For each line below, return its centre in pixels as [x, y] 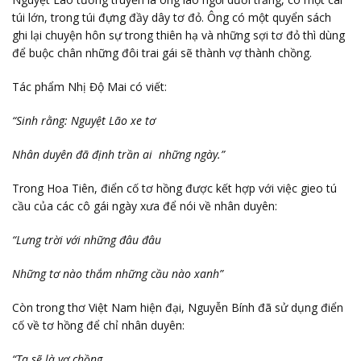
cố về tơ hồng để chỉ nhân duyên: [98, 325]
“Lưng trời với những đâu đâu [87, 239]
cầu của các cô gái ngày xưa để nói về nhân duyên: [145, 205]
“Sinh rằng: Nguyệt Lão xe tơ [84, 120]
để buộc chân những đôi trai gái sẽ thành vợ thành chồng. [162, 52]
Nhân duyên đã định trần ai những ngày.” [118, 154]
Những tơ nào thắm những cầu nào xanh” [118, 273]
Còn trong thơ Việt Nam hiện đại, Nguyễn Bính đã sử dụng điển [178, 307]
